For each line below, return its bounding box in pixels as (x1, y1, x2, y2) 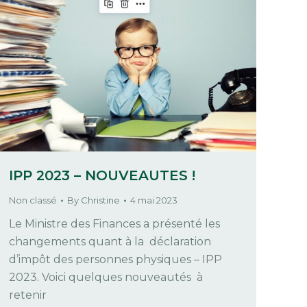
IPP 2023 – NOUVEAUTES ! (9, 167, 195, 184)
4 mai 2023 (130, 195, 177, 206)
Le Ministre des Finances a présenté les (9, 217, 220, 231)
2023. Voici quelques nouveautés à (9, 271, 203, 284)
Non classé (9, 195, 57, 206)
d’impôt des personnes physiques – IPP (9, 253, 222, 267)
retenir (9, 288, 47, 302)
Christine (81, 195, 120, 206)
